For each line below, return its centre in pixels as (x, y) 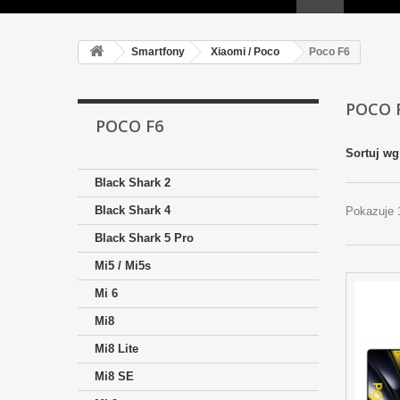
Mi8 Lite (117, 349)
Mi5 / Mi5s (123, 266)
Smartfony (158, 52)
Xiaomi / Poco (245, 52)
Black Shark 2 (133, 183)
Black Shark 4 (133, 211)
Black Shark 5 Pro (144, 238)
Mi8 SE (114, 377)
